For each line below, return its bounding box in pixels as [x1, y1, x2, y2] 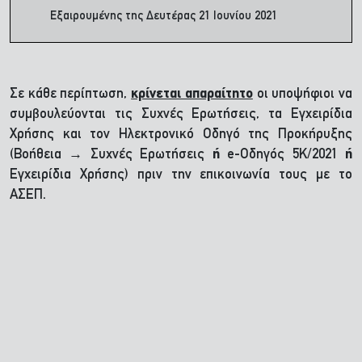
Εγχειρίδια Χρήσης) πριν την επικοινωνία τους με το [10, 168, 352, 182]
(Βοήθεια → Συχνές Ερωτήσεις [10, 148, 213, 162]
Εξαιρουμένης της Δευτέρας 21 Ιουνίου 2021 [47, 11, 277, 23]
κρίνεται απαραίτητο [131, 87, 253, 101]
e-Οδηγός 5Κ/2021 [219, 148, 346, 162]
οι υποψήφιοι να [252, 87, 353, 101]
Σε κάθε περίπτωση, [10, 87, 132, 101]
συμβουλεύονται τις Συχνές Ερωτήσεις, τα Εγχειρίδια [10, 107, 352, 121]
